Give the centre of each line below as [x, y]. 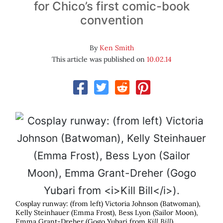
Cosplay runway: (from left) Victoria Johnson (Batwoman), [108, 204]
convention [111, 20]
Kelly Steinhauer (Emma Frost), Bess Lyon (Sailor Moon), [107, 213]
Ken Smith [116, 48]
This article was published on [99, 59]
